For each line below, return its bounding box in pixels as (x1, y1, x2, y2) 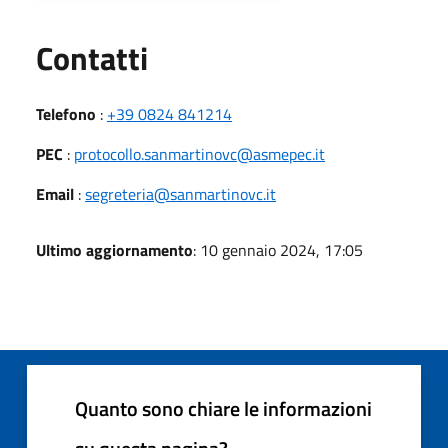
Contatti (36, 33, 148, 82)
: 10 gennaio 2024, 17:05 (193, 237, 363, 262)
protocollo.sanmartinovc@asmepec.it (74, 141, 325, 166)
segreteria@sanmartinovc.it (85, 181, 276, 206)
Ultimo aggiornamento (36, 237, 193, 262)
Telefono (36, 101, 96, 126)
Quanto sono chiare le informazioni (75, 392, 372, 424)
